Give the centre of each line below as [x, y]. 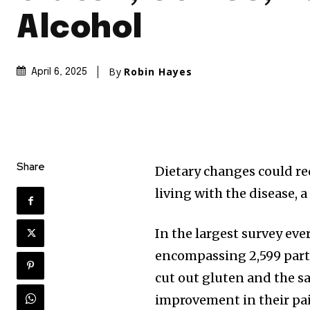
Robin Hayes [158, 72]
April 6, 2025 [59, 72]
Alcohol [80, 29]
